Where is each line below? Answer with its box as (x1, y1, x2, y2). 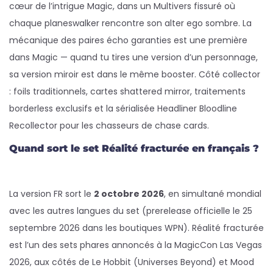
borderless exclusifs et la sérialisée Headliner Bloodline (9, 102, 237, 115)
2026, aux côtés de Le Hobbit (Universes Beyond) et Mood (9, 256, 254, 268)
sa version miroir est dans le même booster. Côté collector (9, 68, 260, 80)
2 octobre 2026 (94, 188, 164, 200)
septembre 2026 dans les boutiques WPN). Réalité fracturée (9, 222, 264, 234)
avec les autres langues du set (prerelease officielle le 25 (9, 205, 252, 217)
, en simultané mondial (164, 188, 261, 200)
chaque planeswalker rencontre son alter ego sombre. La (9, 17, 252, 29)
